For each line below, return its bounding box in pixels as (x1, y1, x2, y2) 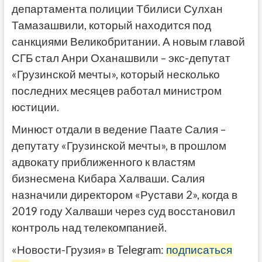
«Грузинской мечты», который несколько (11, 68, 220, 81)
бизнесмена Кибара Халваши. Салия (11, 172, 205, 185)
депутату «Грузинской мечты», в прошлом (11, 139, 226, 153)
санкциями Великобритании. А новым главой (11, 35, 245, 49)
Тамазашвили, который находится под (11, 19, 211, 32)
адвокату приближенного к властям (11, 156, 195, 169)
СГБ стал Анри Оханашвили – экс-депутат (11, 51, 230, 65)
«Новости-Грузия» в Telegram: (11, 243, 166, 257)
